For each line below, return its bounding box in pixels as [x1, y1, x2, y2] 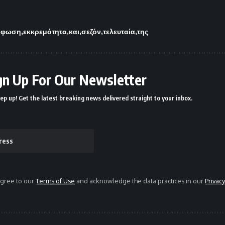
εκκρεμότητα [23, 27, 67, 36]
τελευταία [103, 27, 135, 36]
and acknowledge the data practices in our [75, 176, 205, 185]
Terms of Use [36, 176, 75, 185]
